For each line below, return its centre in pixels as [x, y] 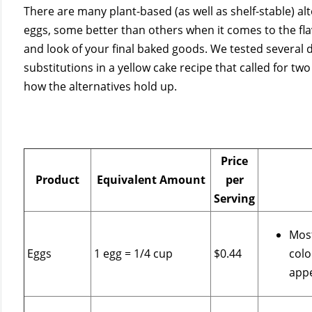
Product [58, 180]
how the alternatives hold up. [101, 87]
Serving [235, 199]
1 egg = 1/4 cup [134, 254]
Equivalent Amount [151, 180]
